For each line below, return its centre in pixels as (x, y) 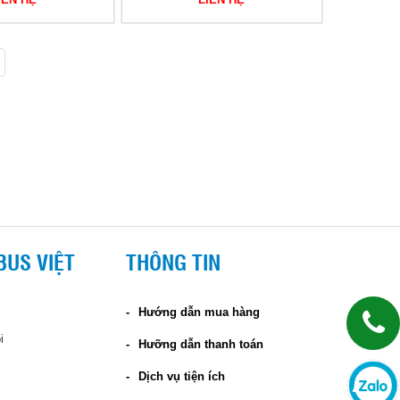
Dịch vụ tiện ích (182, 377)
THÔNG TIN (173, 262)
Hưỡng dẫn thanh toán (201, 345)
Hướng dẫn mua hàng (199, 312)
